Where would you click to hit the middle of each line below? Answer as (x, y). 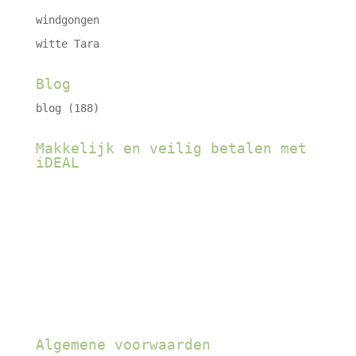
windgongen (67, 20)
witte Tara (67, 44)
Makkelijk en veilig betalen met (171, 149)
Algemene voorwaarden (123, 345)
